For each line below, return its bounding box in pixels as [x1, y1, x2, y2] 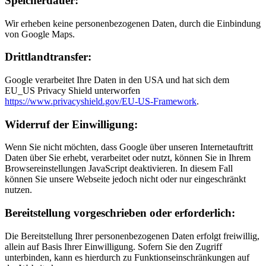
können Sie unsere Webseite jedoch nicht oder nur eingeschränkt [5, 174, 246, 185]
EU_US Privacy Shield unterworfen [5, 85, 140, 96]
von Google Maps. [5, 28, 75, 39]
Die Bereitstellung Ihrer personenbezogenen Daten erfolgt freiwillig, [5, 230, 259, 241]
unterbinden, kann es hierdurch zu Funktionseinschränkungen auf [5, 252, 249, 262]
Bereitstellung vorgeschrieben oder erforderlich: [5, 207, 235, 220]
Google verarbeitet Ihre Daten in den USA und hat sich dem [5, 74, 229, 85]
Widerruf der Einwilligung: [5, 118, 138, 131]
